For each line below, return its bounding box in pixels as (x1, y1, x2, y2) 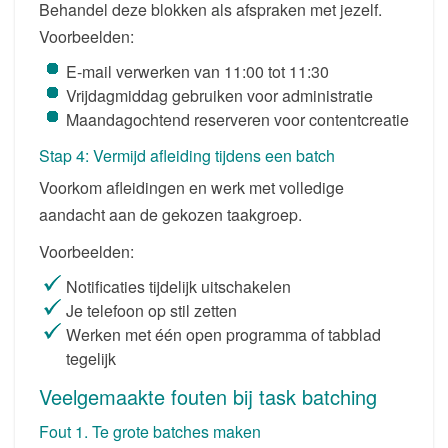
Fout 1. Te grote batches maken (39, 419, 261, 443)
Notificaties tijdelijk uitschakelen (66, 274, 291, 298)
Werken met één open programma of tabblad (66, 322, 381, 346)
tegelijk (66, 346, 116, 370)
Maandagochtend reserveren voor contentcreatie (66, 107, 409, 131)
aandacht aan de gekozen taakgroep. (39, 202, 302, 226)
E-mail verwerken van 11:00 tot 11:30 (66, 59, 329, 83)
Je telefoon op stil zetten (66, 298, 237, 322)
